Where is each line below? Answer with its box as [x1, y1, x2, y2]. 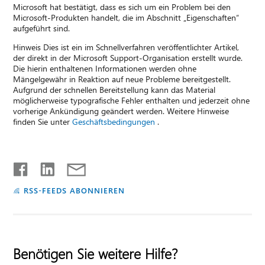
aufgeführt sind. [13, 22, 70, 34]
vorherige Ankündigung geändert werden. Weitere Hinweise [13, 105, 230, 117]
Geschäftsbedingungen [72, 115, 156, 127]
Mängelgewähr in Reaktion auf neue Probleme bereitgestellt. [13, 73, 231, 85]
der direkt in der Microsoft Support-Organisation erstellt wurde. [13, 51, 243, 63]
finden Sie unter [13, 115, 73, 127]
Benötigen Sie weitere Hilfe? [13, 243, 178, 263]
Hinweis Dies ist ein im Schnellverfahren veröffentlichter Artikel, [13, 41, 240, 53]
